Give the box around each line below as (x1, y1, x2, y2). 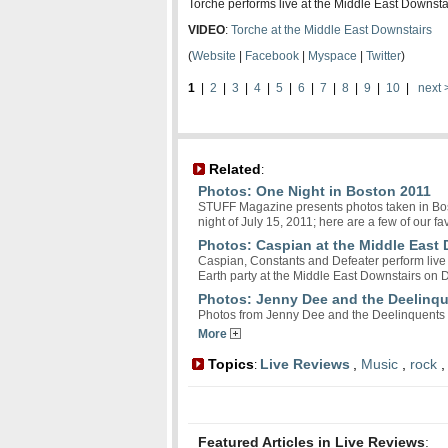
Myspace (308, 49, 357, 63)
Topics (204, 356, 254, 372)
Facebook (245, 49, 299, 63)
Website (192, 49, 236, 63)
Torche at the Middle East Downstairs (231, 23, 432, 37)
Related (205, 161, 261, 177)
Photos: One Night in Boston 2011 (198, 183, 431, 199)
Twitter (366, 49, 401, 63)
